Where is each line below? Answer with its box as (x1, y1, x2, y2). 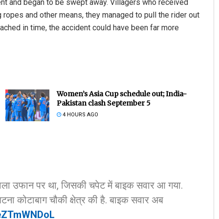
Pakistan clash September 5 (56, 99, 151, 108)
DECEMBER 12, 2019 (106, 123, 157, 130)
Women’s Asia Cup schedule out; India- (56, 89, 187, 99)
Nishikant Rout (101, 104, 165, 116)
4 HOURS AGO (61, 111, 98, 118)
